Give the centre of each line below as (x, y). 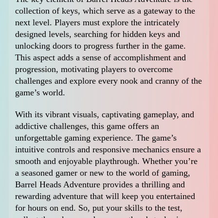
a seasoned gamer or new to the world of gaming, (103, 173)
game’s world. (40, 92)
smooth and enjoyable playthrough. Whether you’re (107, 161)
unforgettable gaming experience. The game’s (96, 138)
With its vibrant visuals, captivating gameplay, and (105, 115)
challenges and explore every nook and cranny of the (109, 81)
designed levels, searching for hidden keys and (98, 34)
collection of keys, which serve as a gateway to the (105, 10)
